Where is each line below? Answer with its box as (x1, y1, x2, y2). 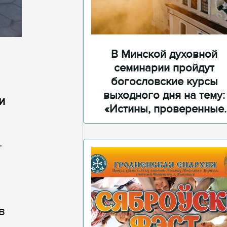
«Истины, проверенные (104, 102, 224, 116)
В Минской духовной (111, 48, 217, 61)
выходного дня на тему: (103, 89, 225, 102)
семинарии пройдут (114, 61, 214, 75)
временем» (136, 116, 193, 130)
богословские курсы (110, 75, 218, 89)
